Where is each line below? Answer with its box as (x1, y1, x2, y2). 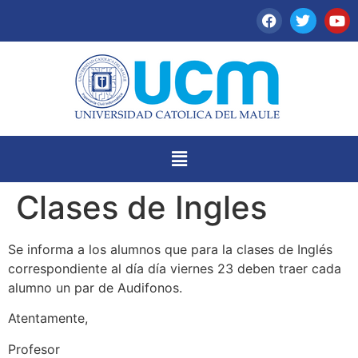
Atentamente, (8, 310, 88, 327)
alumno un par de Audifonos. (8, 279, 182, 296)
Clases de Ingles (16, 187, 267, 227)
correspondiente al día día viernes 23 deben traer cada (8, 260, 341, 276)
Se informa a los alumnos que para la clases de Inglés (8, 241, 332, 257)
